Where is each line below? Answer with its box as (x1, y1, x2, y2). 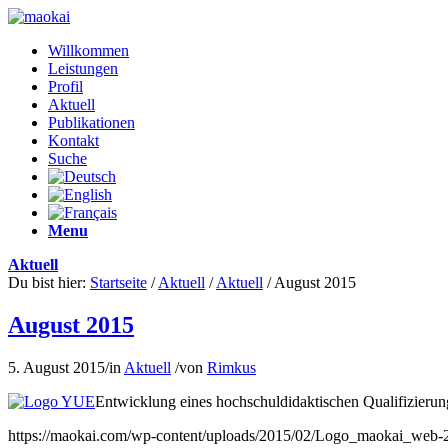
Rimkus (207, 358, 256, 376)
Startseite (90, 274, 147, 291)
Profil (48, 78, 83, 95)
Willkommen (48, 42, 129, 59)
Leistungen (48, 60, 118, 77)
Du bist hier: (8, 274, 86, 291)
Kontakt (48, 132, 99, 149)
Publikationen (48, 114, 135, 131)
